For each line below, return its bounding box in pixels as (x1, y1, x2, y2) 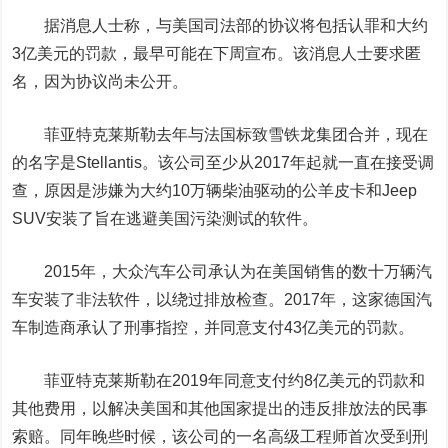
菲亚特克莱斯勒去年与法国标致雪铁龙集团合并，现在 (12, 126, 429, 143)
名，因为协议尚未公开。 (12, 73, 189, 90)
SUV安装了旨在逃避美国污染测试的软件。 (12, 210, 319, 227)
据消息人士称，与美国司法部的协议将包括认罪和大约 (12, 17, 429, 34)
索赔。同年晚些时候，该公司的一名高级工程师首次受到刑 (12, 428, 429, 445)
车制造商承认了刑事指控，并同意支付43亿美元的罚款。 (12, 319, 415, 336)
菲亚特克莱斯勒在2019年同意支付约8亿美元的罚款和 (12, 372, 426, 389)
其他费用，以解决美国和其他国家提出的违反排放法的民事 (12, 400, 429, 417)
